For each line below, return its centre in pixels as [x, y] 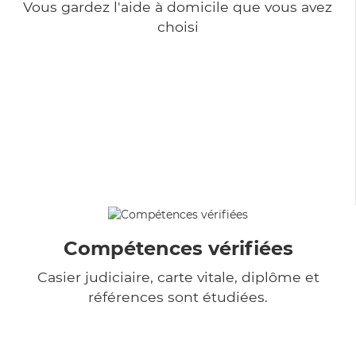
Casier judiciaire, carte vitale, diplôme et [178, 277]
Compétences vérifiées [178, 248]
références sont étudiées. [178, 296]
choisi [178, 26]
